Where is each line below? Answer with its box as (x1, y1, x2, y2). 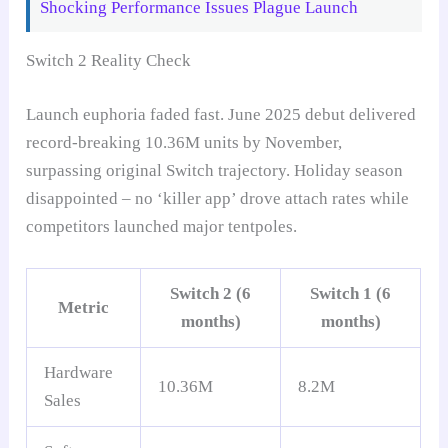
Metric (58, 297, 110, 317)
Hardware (44, 362, 114, 382)
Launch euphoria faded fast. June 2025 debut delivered (26, 104, 417, 124)
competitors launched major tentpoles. (26, 216, 298, 236)
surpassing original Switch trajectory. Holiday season (26, 160, 404, 180)
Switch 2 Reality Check (26, 51, 192, 71)
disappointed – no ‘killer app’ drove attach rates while (26, 188, 410, 208)
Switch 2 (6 (170, 283, 252, 303)
